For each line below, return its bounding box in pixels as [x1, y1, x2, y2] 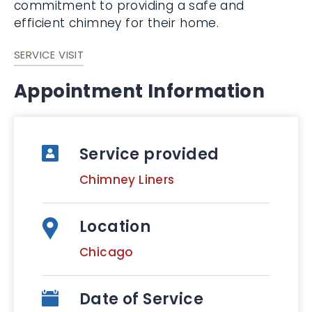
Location [79, 216, 151, 237]
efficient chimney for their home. [14, 15, 219, 31]
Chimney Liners [79, 171, 175, 188]
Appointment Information [14, 79, 265, 104]
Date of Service [79, 288, 203, 310]
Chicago [79, 244, 134, 260]
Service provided [79, 143, 219, 165]
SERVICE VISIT [14, 47, 84, 62]
